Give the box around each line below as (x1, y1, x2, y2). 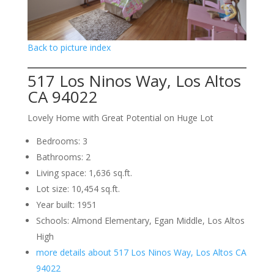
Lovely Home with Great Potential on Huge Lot (27, 111, 213, 124)
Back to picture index (27, 41, 111, 53)
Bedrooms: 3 (35, 135, 87, 147)
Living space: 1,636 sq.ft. (35, 166, 132, 179)
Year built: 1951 (35, 198, 97, 210)
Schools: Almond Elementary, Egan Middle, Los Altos (35, 214, 245, 226)
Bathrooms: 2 (35, 150, 91, 163)
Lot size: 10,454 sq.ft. (35, 182, 120, 194)
